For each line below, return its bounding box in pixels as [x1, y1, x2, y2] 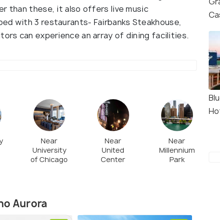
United [102, 145, 124, 155]
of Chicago [30, 154, 68, 164]
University [32, 145, 66, 155]
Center [101, 154, 125, 164]
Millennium [159, 145, 195, 155]
